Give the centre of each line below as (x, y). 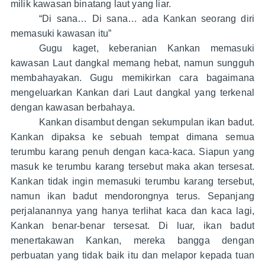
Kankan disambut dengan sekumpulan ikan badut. (147, 122)
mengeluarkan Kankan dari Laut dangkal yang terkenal (132, 93)
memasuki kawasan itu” (61, 34)
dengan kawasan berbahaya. (72, 108)
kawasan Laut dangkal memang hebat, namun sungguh (132, 63)
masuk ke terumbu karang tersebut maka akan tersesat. (132, 167)
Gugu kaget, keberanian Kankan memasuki (147, 49)
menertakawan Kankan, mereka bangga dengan (132, 241)
